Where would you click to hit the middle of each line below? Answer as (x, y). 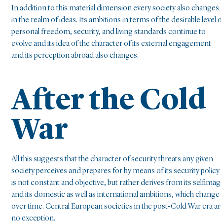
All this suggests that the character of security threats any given (112, 160)
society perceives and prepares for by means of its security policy (115, 171)
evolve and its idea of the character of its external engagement (111, 44)
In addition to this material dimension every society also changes (115, 9)
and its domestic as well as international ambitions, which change (115, 195)
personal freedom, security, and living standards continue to (109, 32)
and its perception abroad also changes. (75, 56)
